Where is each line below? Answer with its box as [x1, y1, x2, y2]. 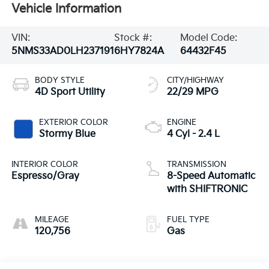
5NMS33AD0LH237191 [11, 46, 114, 58]
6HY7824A [113, 46, 164, 58]
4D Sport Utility [34, 86, 105, 98]
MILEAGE [34, 215, 69, 225]
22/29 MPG [167, 86, 219, 98]
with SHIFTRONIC [167, 184, 247, 196]
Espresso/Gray [11, 171, 79, 183]
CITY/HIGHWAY [167, 76, 224, 86]
